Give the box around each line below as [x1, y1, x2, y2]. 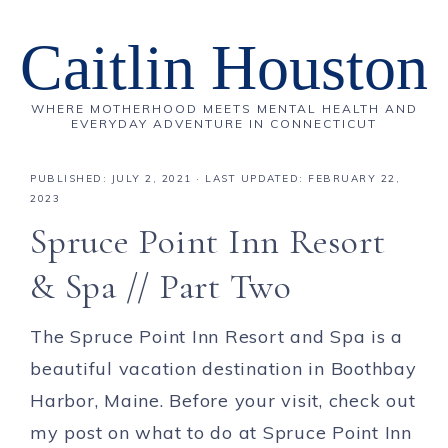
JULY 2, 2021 [111, 172, 192, 185]
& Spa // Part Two [30, 265, 292, 308]
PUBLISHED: [30, 172, 112, 185]
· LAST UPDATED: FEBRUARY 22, [191, 172, 400, 185]
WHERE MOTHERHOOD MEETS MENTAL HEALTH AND [30, 101, 418, 116]
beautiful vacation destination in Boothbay [30, 357, 417, 380]
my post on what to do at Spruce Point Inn [30, 421, 412, 444]
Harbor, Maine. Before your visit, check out [30, 389, 416, 412]
